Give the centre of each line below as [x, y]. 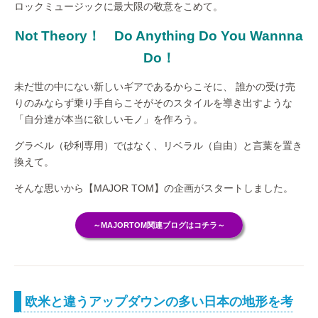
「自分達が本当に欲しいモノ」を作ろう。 [109, 120]
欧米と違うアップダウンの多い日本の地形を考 [159, 301]
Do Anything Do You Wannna [209, 36]
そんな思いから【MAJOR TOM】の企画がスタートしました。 [154, 188]
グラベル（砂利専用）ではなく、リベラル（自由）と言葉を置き [158, 146]
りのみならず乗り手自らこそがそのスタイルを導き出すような [153, 103]
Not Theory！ [65, 36]
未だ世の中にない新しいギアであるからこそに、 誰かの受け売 [155, 87]
